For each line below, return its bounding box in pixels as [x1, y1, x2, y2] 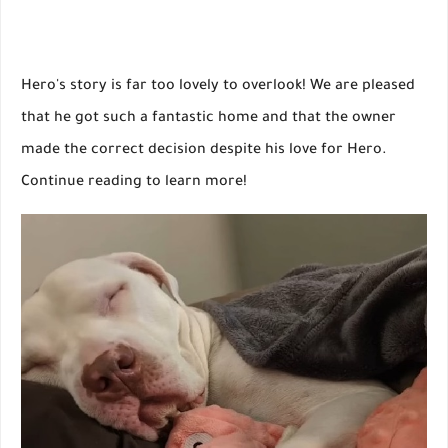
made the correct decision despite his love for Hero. [21, 142, 387, 159]
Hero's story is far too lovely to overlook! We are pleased [21, 78, 415, 95]
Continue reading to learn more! [21, 174, 247, 191]
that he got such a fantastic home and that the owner [21, 110, 396, 127]
